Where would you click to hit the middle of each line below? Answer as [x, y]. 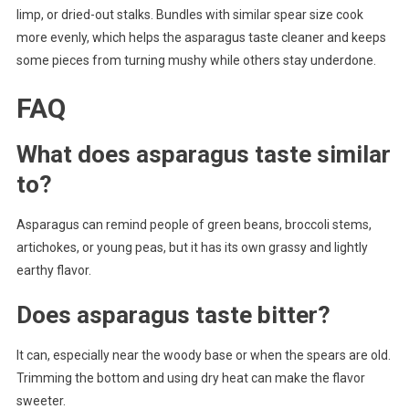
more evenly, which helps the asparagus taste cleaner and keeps [201, 37]
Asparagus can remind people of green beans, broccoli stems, [194, 224]
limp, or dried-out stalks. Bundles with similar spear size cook [189, 14]
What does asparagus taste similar [203, 154]
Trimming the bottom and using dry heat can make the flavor [190, 378]
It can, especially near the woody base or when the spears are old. [203, 355]
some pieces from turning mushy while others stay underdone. [196, 60]
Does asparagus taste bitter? [173, 315]
